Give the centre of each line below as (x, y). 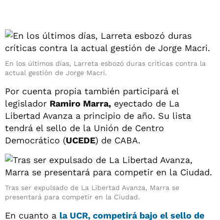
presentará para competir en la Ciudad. (72, 197)
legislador (27, 103)
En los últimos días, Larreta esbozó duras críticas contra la (105, 63)
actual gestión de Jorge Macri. (56, 72)
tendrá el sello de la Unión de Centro (84, 128)
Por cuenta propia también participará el (92, 91)
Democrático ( (35, 140)
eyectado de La (145, 103)
